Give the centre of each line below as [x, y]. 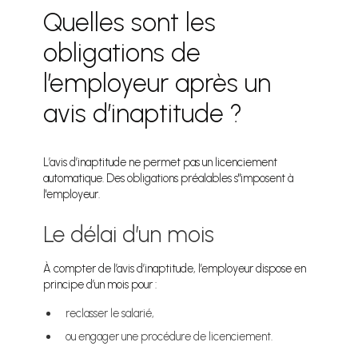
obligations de [122, 53]
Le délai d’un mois [129, 235]
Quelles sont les [130, 23]
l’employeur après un [157, 84]
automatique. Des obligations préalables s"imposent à [169, 179]
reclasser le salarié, [110, 314]
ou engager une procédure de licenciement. [169, 337]
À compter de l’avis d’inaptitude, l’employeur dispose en [175, 269]
